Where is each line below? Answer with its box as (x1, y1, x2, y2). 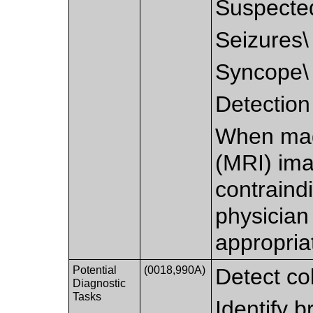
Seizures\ (215, 27, 310, 52)
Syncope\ (215, 59, 310, 85)
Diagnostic (73, 277, 126, 289)
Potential (73, 263, 117, 276)
